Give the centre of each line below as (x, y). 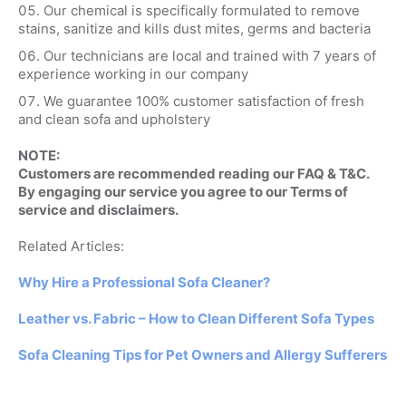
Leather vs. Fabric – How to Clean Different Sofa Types (196, 319)
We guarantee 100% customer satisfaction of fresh (203, 101)
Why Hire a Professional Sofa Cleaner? (144, 283)
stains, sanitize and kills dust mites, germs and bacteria (194, 29)
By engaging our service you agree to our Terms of (183, 192)
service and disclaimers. (98, 210)
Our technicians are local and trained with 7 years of (209, 56)
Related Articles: (71, 246)
